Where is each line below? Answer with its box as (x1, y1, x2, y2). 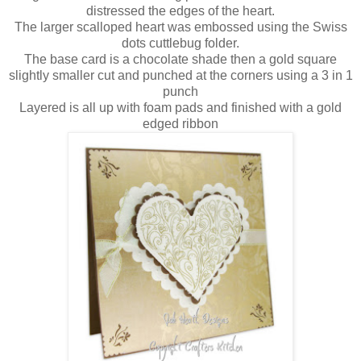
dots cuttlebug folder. (122, 35, 239, 50)
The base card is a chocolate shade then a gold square (24, 52, 337, 66)
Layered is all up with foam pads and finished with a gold (19, 100, 342, 114)
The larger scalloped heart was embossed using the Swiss (14, 19, 347, 34)
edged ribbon (143, 116, 218, 131)
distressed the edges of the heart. (86, 3, 275, 18)
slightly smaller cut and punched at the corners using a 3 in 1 (8, 68, 353, 82)
